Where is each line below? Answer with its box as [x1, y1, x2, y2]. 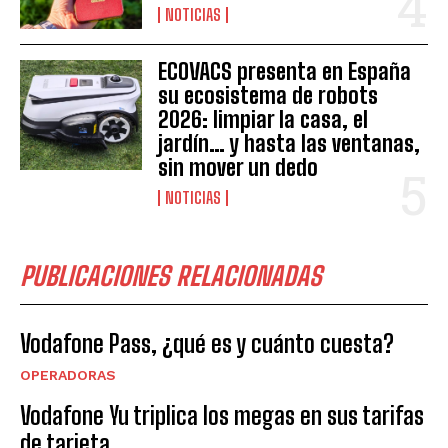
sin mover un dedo [158, 154, 319, 182]
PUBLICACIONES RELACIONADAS [20, 260, 322, 293]
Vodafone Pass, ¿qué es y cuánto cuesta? [20, 329, 394, 359]
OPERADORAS [20, 367, 116, 384]
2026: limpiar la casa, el [158, 106, 369, 134]
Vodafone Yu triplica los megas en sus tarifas [20, 401, 424, 431]
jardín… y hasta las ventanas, [158, 130, 421, 158]
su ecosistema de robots [158, 82, 379, 110]
